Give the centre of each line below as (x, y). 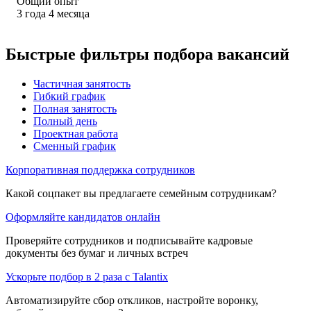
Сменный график (75, 146)
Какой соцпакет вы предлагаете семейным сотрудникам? (141, 193)
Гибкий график (69, 96)
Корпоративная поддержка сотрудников (100, 169)
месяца (73, 13)
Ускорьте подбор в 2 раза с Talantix (87, 276)
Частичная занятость (82, 83)
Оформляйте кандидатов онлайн (83, 217)
